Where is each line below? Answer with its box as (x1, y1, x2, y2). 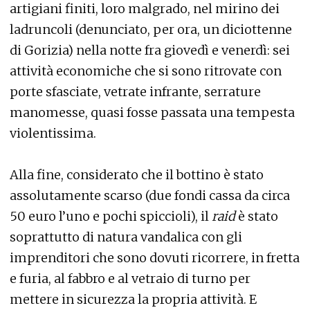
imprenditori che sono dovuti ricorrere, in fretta (10, 250, 300, 266)
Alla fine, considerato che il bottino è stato (10, 167, 264, 183)
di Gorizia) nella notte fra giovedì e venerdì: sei (10, 42, 290, 58)
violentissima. (10, 125, 96, 141)
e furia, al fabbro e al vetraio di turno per (10, 271, 250, 286)
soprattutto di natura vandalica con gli (10, 229, 242, 245)
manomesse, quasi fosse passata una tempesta (10, 104, 295, 120)
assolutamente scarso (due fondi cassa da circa (10, 188, 290, 203)
